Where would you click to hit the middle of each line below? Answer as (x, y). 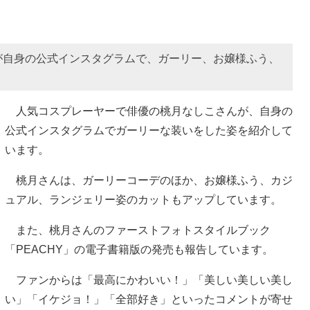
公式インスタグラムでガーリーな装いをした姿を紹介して (149, 130)
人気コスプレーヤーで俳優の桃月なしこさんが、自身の (149, 111)
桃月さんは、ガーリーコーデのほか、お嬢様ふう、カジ (149, 180)
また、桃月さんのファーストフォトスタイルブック (138, 230)
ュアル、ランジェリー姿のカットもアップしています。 (143, 199)
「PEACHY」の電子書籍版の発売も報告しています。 (139, 249)
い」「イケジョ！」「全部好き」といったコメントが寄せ (149, 299)
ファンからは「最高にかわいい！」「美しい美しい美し (149, 280)
